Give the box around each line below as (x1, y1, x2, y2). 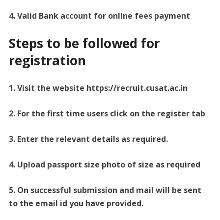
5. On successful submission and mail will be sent (8, 185, 201, 196)
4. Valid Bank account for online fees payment (8, 10, 190, 22)
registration (8, 52, 86, 70)
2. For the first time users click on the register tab (8, 108, 205, 119)
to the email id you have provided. (8, 198, 143, 209)
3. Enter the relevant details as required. (8, 134, 168, 145)
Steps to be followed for (8, 34, 160, 53)
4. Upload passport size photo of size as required (8, 159, 200, 170)
